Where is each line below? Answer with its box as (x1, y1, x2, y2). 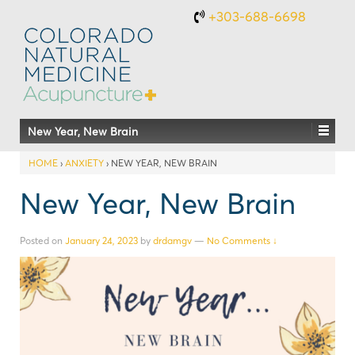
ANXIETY (65, 157, 104, 169)
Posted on (20, 234, 65, 246)
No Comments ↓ (207, 234, 277, 246)
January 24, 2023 (65, 234, 138, 246)
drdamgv (153, 234, 192, 246)
